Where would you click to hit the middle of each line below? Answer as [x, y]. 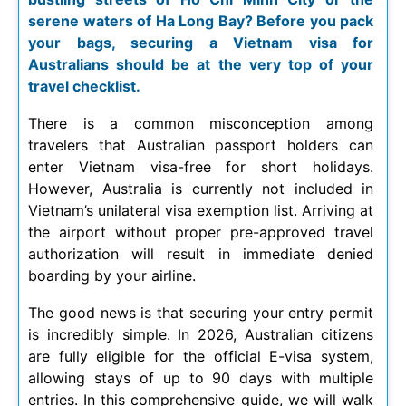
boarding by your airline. [112, 275]
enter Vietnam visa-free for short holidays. [201, 167]
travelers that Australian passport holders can [201, 145]
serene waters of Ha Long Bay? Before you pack [201, 21]
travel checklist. [84, 86]
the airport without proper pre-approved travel [201, 232]
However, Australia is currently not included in [201, 188]
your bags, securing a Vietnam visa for [201, 43]
